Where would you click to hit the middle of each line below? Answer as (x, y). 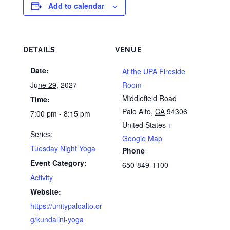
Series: (41, 134)
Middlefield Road (149, 98)
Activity (41, 177)
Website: (45, 191)
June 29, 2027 (53, 85)
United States (144, 125)
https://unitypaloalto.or (66, 206)
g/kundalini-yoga (57, 219)
